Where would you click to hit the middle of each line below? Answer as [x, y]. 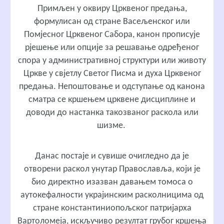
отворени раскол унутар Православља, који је [112, 169]
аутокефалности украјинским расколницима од [112, 195]
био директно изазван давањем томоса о [112, 182]
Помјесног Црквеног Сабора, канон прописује [112, 35]
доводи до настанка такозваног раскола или [112, 113]
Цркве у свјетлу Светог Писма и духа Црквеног [112, 74]
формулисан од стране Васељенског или [112, 22]
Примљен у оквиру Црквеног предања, [112, 9]
